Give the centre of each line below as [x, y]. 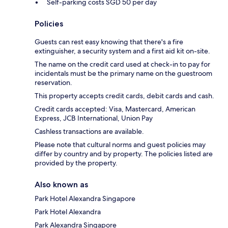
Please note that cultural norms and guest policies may [120, 145]
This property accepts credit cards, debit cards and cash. [124, 96]
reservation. [53, 83]
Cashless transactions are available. [89, 132]
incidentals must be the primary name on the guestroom [123, 74]
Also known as [61, 185]
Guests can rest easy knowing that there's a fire [109, 42]
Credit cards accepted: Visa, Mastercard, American [115, 109]
